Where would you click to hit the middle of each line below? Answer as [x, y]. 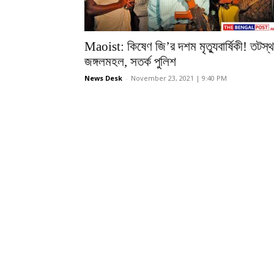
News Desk [103, 78]
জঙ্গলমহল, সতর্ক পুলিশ [130, 62]
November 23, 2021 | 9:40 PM [179, 78]
